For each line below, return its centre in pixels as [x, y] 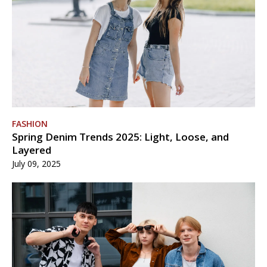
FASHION [30, 124]
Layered [32, 150]
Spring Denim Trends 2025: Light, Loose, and [120, 137]
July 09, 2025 [36, 164]
